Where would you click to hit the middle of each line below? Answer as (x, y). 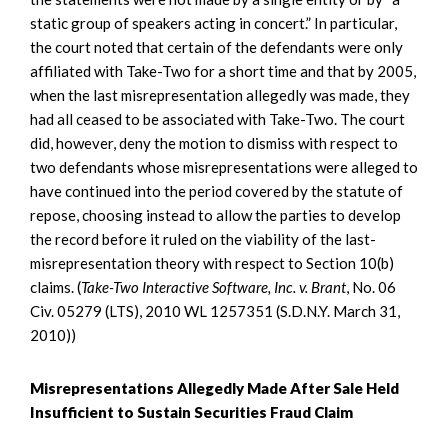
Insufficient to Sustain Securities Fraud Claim (191, 411)
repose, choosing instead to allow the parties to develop (215, 214)
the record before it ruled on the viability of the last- (203, 238)
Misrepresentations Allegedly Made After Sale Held (214, 387)
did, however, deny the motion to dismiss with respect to (214, 142)
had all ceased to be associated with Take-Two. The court (217, 118)
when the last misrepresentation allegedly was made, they (220, 94)
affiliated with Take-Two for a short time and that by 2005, (223, 70)
